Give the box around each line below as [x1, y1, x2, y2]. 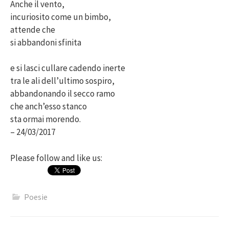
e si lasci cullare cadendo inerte [10, 62, 125, 74]
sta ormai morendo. [10, 113, 81, 125]
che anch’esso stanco [10, 101, 87, 112]
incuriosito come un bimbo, [10, 11, 111, 22]
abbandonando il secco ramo [10, 88, 115, 100]
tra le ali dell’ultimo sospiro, [10, 75, 114, 87]
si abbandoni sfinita [10, 36, 81, 48]
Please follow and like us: [10, 152, 102, 164]
